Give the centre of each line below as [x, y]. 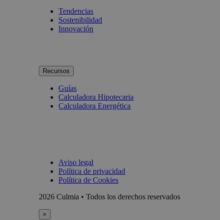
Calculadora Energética [95, 106]
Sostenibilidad [81, 20]
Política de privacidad [92, 171]
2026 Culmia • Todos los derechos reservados [110, 196]
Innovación [76, 28]
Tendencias [76, 11]
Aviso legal [76, 162]
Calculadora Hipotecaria [96, 97]
